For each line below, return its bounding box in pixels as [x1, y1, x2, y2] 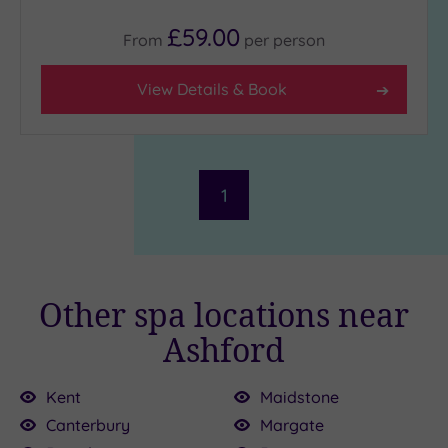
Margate [260, 414, 324, 435]
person [273, 30, 325, 51]
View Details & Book [137, 79, 287, 100]
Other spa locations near [39, 292, 409, 336]
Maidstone [260, 386, 339, 407]
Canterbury [46, 414, 130, 435]
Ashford [163, 327, 285, 371]
